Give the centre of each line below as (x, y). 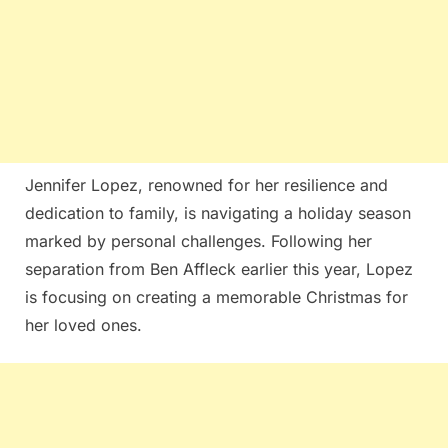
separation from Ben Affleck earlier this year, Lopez (219, 268)
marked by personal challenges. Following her (198, 240)
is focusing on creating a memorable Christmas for (216, 296)
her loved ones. (83, 324)
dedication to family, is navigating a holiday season (218, 212)
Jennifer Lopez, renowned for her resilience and (206, 184)
